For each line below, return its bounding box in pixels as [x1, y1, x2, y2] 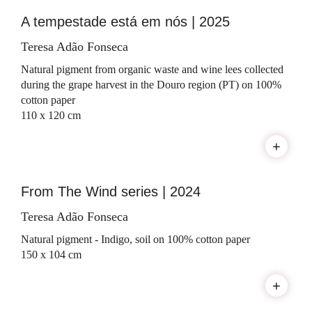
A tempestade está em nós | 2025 [21, 14, 230, 30]
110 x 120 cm [21, 109, 81, 122]
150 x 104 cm [21, 249, 81, 261]
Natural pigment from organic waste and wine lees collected [21, 63, 283, 76]
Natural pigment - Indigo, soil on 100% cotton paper [21, 233, 250, 246]
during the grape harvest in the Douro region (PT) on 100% [21, 79, 281, 91]
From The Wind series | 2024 [21, 184, 201, 200]
